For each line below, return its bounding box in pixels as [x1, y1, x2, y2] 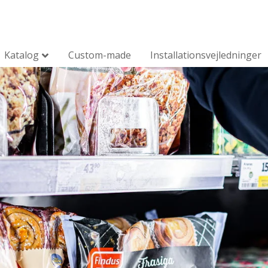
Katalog [4, 48, 39, 62]
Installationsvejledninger [150, 48, 261, 62]
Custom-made [68, 48, 131, 62]
